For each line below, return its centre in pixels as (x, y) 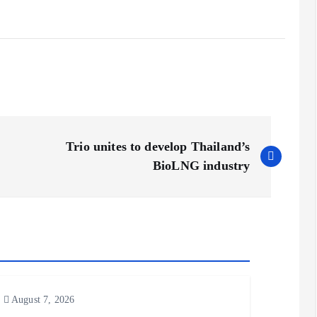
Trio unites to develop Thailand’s (158, 146)
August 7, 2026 (42, 299)
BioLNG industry (201, 165)
